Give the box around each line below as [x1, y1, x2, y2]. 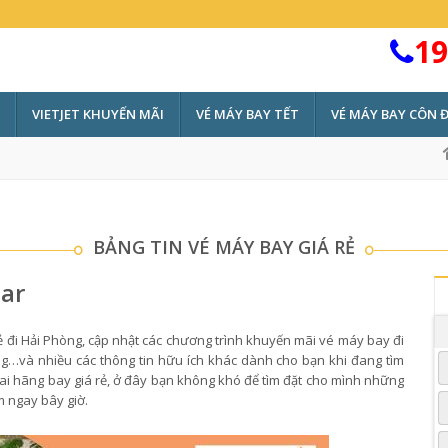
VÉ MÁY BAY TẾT [196, 105, 299, 123]
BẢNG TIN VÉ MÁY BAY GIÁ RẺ [93, 235, 355, 259]
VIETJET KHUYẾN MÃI [32, 105, 164, 123]
